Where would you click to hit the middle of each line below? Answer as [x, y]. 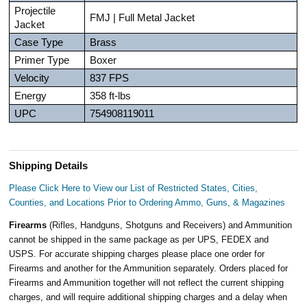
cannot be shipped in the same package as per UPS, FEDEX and [139, 239]
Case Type [39, 42]
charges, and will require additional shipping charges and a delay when [148, 297]
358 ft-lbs [111, 96]
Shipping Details [49, 165]
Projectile [35, 11]
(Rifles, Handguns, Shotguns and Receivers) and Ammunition [171, 225]
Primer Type [42, 60]
